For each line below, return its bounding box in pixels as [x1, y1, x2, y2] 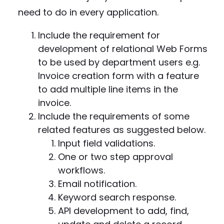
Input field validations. [58, 137, 155, 149]
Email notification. [58, 177, 136, 190]
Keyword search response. [58, 191, 176, 203]
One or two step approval [58, 150, 173, 163]
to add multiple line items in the [38, 83, 178, 95]
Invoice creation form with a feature [38, 69, 199, 82]
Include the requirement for [38, 29, 160, 41]
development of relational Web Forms [38, 42, 207, 55]
